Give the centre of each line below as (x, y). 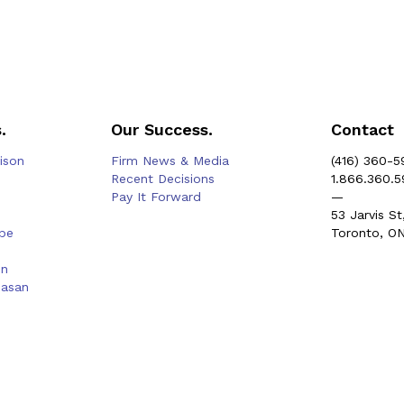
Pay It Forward (156, 196)
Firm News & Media (170, 160)
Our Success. (162, 129)
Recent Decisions (163, 178)
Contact (363, 129)
